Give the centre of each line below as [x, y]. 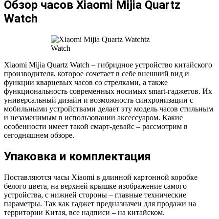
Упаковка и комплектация [77, 157]
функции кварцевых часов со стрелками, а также [86, 83]
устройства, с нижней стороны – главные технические [95, 195]
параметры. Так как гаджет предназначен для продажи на [100, 203]
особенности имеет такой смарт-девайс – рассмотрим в [96, 127]
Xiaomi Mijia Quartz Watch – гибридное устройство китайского [108, 65]
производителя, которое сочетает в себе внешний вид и [97, 74]
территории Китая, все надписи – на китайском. [84, 212]
